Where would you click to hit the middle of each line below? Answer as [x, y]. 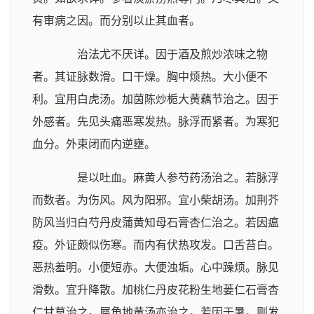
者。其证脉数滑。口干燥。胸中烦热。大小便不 [150, 77]
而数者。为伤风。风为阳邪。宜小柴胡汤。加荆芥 [156, 200]
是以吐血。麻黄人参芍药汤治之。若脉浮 [167, 178]
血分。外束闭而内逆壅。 [94, 144]
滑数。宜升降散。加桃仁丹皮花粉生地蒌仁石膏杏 [156, 290]
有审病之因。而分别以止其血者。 [116, 21]
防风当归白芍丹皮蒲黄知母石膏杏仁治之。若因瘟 [156, 223]
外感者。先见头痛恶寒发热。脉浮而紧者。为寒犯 [156, 122]
